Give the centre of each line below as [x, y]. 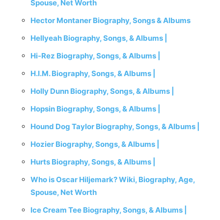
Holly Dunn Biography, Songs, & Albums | [102, 91]
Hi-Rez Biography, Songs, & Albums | [96, 56]
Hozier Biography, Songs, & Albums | [95, 144]
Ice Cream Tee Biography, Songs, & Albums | [109, 210]
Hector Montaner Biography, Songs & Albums [110, 20]
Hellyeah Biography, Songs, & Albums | [99, 38]
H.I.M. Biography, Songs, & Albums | [93, 73]
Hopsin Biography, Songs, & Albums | [96, 109]
